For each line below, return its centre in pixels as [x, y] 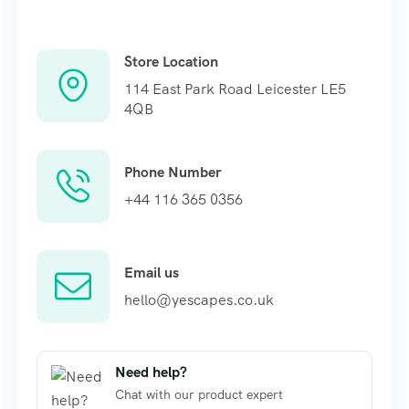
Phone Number [173, 172]
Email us [152, 272]
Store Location [171, 61]
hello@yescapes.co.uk [199, 299]
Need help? [151, 372]
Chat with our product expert [199, 394]
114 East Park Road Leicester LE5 [235, 89]
